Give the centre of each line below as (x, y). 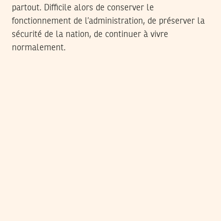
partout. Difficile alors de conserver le (83, 8)
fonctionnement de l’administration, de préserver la (108, 21)
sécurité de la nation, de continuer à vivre (90, 35)
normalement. (39, 48)
